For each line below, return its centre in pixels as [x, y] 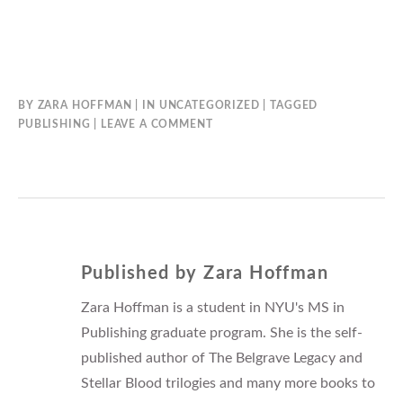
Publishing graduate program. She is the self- [222, 333]
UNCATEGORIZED [209, 106]
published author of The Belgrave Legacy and [222, 358]
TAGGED [294, 106]
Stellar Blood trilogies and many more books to [228, 384]
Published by [143, 274]
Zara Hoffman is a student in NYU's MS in [213, 308]
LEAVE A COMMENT [157, 125]
